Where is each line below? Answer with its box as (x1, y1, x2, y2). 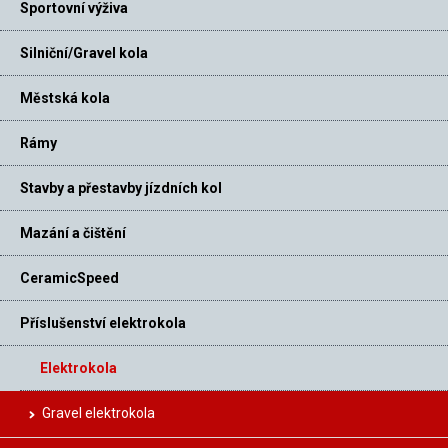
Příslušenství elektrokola (20, 315, 186, 332)
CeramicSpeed (20, 270, 119, 287)
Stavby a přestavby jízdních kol (20, 180, 222, 197)
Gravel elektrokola (42, 405, 155, 422)
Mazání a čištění (20, 225, 126, 242)
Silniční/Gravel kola (20, 45, 148, 62)
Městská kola (20, 90, 110, 107)
